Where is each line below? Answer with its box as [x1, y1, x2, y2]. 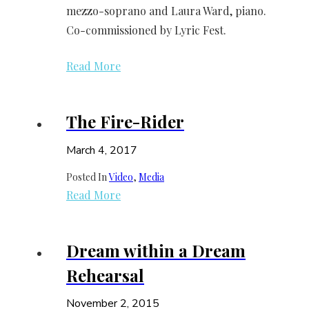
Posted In [66, 170, 109, 183]
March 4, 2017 [66, 142, 137, 158]
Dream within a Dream [66, 239, 246, 261]
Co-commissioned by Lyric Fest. [66, 23, 226, 38]
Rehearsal [66, 263, 144, 286]
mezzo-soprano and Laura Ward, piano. [66, 3, 266, 19]
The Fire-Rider [66, 110, 184, 133]
